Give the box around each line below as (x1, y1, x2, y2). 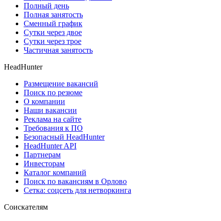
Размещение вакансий (24, 79, 98, 88)
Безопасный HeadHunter (24, 133, 105, 142)
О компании (24, 97, 65, 106)
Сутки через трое (24, 37, 81, 46)
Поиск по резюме (24, 88, 82, 97)
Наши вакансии (24, 106, 77, 115)
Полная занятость (24, 10, 83, 19)
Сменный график (24, 19, 82, 28)
